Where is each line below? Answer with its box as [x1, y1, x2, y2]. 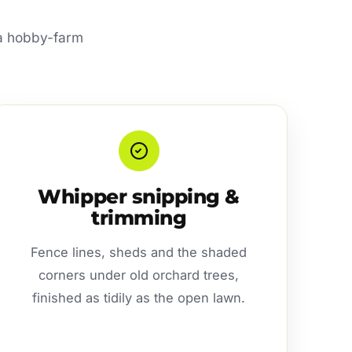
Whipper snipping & [38, 184, 240, 208]
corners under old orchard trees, [38, 266, 240, 283]
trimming [91, 205, 187, 229]
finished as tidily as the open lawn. [32, 289, 246, 306]
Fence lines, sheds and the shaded [31, 244, 247, 260]
